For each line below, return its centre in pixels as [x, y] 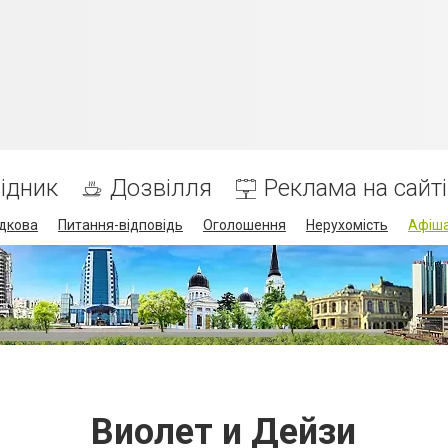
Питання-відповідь [120, 225]
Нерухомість [346, 225]
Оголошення [244, 225]
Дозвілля [160, 188]
